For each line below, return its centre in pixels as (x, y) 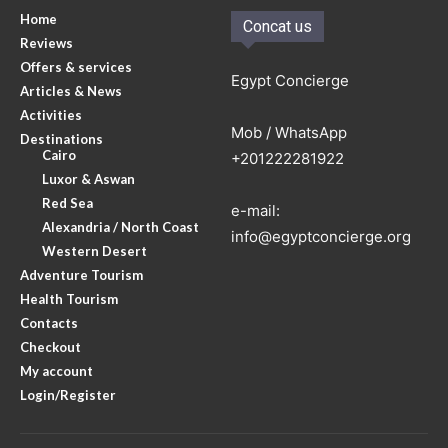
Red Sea (67, 202)
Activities (51, 114)
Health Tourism (69, 298)
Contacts (49, 322)
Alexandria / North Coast (120, 226)
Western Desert (94, 250)
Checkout (50, 346)
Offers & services (76, 66)
